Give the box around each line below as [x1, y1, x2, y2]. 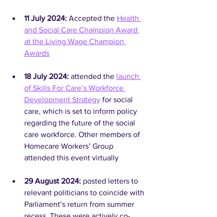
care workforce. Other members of [24, 130, 142, 139]
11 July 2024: [24, 14, 69, 22]
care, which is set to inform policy [24, 107, 139, 115]
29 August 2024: [24, 177, 83, 185]
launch [116, 72, 141, 80]
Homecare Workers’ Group [24, 142, 115, 150]
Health [117, 14, 141, 22]
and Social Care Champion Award [24, 26, 139, 34]
